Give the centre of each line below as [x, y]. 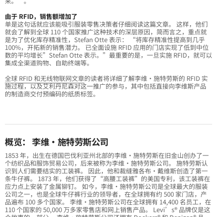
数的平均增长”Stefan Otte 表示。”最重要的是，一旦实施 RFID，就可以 [108, 55]
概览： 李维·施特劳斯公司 [57, 142]
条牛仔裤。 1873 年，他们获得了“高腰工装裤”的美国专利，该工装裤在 [108, 179]
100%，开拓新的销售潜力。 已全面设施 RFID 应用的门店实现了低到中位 [107, 47]
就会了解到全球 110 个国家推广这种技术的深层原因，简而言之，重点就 [106, 32]
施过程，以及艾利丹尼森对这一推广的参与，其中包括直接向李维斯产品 [106, 86]
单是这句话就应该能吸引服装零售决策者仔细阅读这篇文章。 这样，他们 [106, 24]
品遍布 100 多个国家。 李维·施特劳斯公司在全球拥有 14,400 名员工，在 [108, 202]
